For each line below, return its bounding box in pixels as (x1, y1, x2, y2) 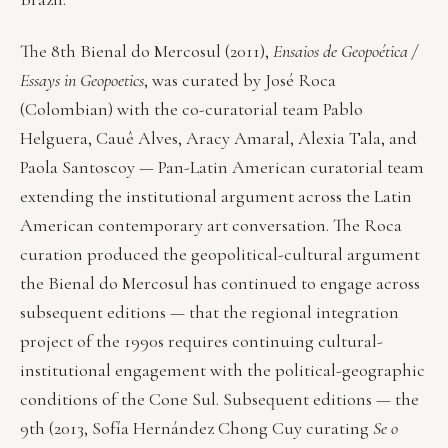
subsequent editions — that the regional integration (20, 300, 399, 323)
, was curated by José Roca (144, 68, 336, 91)
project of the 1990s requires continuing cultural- (20, 329, 383, 352)
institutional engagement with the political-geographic (20, 358, 425, 381)
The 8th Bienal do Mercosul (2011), (20, 39, 273, 62)
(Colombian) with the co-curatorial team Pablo (20, 97, 363, 120)
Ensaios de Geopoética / (273, 39, 417, 62)
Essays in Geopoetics (20, 68, 144, 91)
